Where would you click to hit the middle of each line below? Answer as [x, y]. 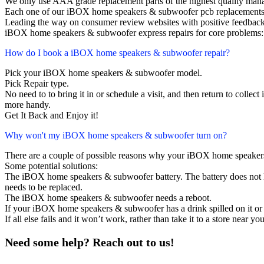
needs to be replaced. [44, 187]
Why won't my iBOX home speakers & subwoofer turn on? [116, 136]
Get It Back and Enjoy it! [52, 115]
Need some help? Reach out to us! [90, 242]
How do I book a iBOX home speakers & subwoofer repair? [117, 53]
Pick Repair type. [37, 84]
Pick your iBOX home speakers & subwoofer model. [103, 73]
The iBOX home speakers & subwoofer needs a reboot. [108, 198]
